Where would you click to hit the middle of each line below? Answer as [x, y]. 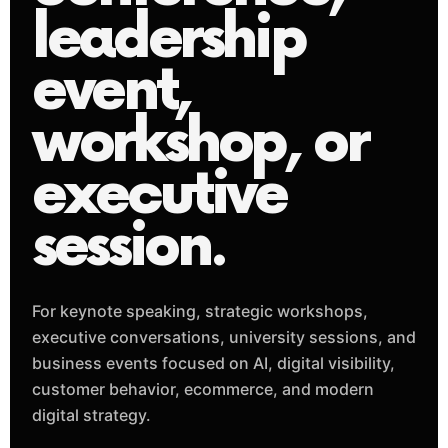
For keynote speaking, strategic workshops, [200, 310]
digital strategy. [91, 414]
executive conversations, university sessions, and [224, 336]
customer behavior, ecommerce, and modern [203, 388]
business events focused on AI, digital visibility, [213, 362]
